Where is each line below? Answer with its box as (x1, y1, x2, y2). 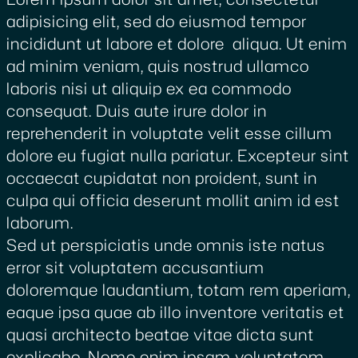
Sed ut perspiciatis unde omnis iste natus (6, 233, 325, 256)
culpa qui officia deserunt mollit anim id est (6, 189, 340, 211)
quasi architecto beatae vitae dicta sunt (6, 323, 314, 345)
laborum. (6, 211, 74, 233)
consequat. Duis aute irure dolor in (6, 99, 267, 121)
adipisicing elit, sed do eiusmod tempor (6, 10, 307, 32)
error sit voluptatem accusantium (6, 256, 265, 278)
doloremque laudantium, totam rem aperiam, (6, 278, 351, 300)
